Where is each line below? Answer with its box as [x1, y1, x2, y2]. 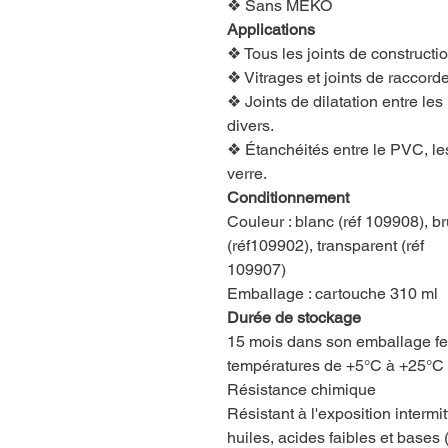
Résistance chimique [227, 379, 376, 399]
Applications [227, 19, 315, 39]
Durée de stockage [227, 307, 361, 327]
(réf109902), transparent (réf [227, 235, 424, 255]
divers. [227, 115, 274, 135]
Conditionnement [227, 187, 349, 207]
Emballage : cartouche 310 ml [227, 283, 438, 303]
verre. [227, 163, 267, 183]
